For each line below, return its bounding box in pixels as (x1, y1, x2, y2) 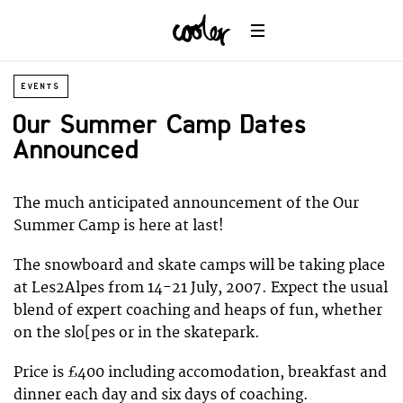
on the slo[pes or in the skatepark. (13, 324, 260, 343)
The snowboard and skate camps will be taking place (13, 256, 385, 275)
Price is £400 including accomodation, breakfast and (13, 363, 387, 382)
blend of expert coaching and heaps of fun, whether (13, 301, 382, 320)
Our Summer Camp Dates (13, 109, 308, 141)
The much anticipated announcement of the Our (13, 194, 359, 212)
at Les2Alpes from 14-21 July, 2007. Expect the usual (13, 279, 388, 298)
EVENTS (22, 81, 60, 92)
